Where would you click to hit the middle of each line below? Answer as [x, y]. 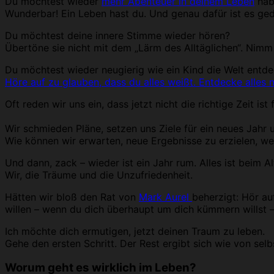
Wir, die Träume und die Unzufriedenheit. [99, 175]
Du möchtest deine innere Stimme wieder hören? [117, 35]
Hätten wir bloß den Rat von [72, 197]
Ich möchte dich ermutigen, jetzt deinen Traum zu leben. [135, 231]
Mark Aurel [165, 197]
